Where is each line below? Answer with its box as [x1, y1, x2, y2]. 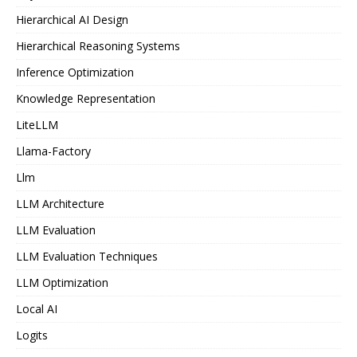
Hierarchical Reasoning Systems [16, 38, 180, 53]
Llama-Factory [16, 143, 91, 159]
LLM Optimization [16, 275, 108, 290]
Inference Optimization [16, 65, 134, 80]
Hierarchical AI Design [16, 12, 128, 27]
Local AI [16, 301, 57, 316]
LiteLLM [16, 117, 58, 132]
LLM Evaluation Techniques [16, 249, 158, 264]
